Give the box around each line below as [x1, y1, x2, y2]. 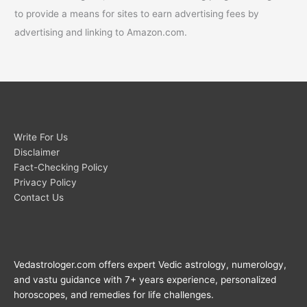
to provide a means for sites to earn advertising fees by [14, 8, 260, 19]
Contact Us [14, 191, 64, 203]
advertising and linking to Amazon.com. [14, 26, 188, 38]
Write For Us [14, 131, 68, 143]
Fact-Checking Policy [14, 161, 108, 173]
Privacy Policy [14, 176, 77, 188]
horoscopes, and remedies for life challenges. [14, 289, 214, 301]
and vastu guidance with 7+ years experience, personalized [14, 274, 276, 286]
